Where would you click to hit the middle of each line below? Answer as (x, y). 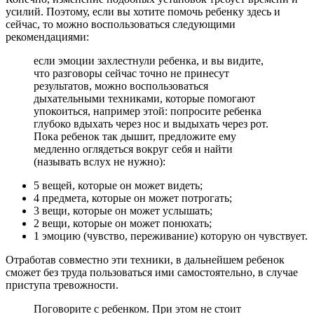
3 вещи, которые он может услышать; (123, 210)
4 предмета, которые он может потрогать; (133, 198)
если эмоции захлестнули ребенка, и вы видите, (149, 60)
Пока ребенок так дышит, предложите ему (135, 136)
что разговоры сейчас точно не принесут (131, 73)
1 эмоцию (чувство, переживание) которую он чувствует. (171, 235)
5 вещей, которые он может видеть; (118, 185)
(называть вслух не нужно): (100, 161)
